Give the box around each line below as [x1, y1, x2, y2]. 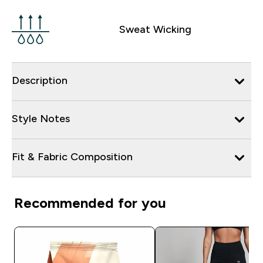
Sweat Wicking [119, 23, 191, 35]
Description [12, 74, 68, 86]
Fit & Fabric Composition [12, 150, 133, 163]
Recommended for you [14, 194, 166, 211]
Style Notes [12, 112, 70, 124]
